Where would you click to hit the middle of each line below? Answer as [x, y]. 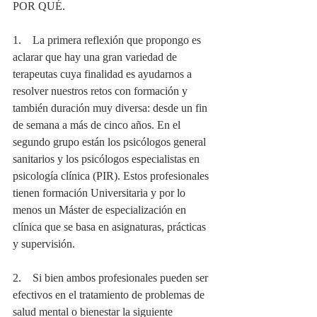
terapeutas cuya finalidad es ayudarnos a [104, 74]
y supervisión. [44, 244]
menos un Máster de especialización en [101, 210]
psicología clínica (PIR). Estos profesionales [112, 176]
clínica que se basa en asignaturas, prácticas [111, 227]
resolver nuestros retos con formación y [102, 91]
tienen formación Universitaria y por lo [100, 193]
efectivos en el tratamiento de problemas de [110, 295]
